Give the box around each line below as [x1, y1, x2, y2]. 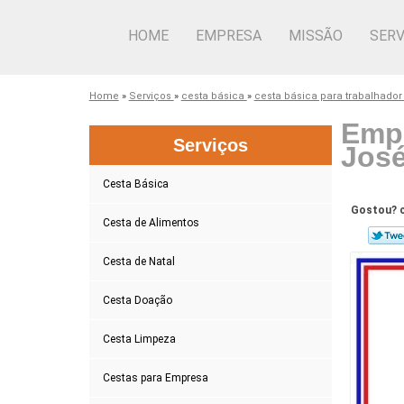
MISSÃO [289, 27, 343, 44]
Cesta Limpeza [102, 332, 176, 345]
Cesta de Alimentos [102, 216, 199, 229]
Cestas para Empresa [102, 371, 208, 384]
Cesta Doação [102, 293, 172, 307]
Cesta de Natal [102, 254, 175, 268]
